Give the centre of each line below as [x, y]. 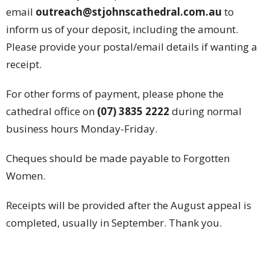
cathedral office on [50, 111]
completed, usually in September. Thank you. [114, 223]
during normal [206, 111]
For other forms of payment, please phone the [115, 94]
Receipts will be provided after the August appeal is [129, 206]
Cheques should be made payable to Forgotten [118, 159]
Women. [26, 176]
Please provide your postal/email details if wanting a [132, 47]
